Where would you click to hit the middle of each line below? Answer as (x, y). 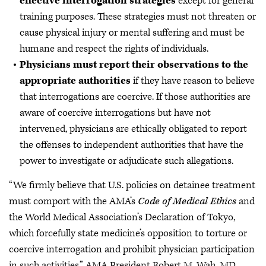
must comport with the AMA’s (73, 201)
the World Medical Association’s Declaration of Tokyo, (122, 217)
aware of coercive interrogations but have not (115, 113)
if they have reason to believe (193, 81)
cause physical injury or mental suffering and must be (132, 33)
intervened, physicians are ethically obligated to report (133, 129)
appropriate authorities (75, 81)
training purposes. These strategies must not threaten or (138, 17)
